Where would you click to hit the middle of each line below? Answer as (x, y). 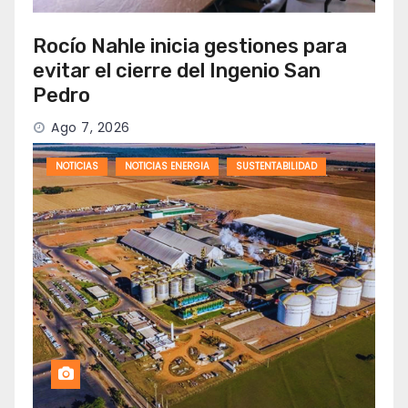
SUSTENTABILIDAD (276, 167)
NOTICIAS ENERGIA (167, 167)
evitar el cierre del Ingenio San (177, 71)
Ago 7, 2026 (91, 128)
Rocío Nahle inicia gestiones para (190, 46)
